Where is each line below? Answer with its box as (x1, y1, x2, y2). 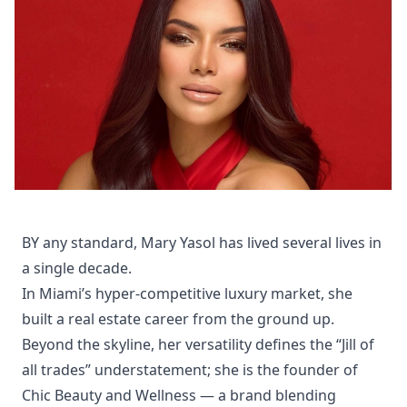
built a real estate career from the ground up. (22, 308, 334, 329)
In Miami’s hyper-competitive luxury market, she (22, 283, 352, 303)
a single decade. (22, 257, 132, 278)
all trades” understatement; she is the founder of (22, 359, 358, 380)
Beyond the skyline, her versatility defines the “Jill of (22, 333, 374, 354)
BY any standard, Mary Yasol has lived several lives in (22, 232, 382, 253)
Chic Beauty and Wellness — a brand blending (22, 384, 336, 405)
